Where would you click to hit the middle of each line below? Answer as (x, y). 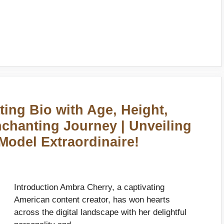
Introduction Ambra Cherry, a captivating (89, 187)
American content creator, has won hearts (92, 199)
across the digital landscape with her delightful (100, 212)
